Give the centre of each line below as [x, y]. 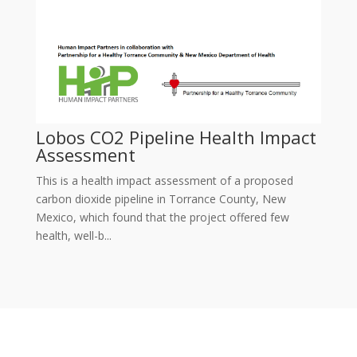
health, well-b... [73, 235]
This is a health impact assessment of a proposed [164, 180]
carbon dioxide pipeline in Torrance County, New [161, 198]
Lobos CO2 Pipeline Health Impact [176, 137]
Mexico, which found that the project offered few [162, 217]
